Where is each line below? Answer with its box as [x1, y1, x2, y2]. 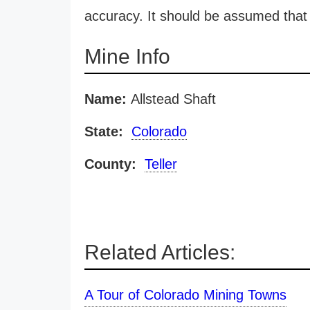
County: [84, 156, 136, 172]
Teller [145, 156, 177, 172]
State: [84, 124, 123, 139]
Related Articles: [84, 241, 235, 264]
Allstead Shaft [127, 91, 216, 107]
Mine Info [84, 45, 170, 68]
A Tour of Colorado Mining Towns [84, 287, 286, 302]
